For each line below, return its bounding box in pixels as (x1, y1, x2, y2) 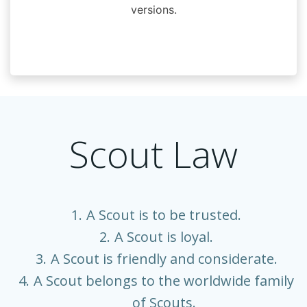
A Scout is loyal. (114, 227, 213, 246)
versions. (130, 3, 177, 17)
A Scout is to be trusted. (86, 205, 241, 224)
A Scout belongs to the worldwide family (34, 271, 294, 290)
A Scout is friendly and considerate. (50, 249, 278, 268)
